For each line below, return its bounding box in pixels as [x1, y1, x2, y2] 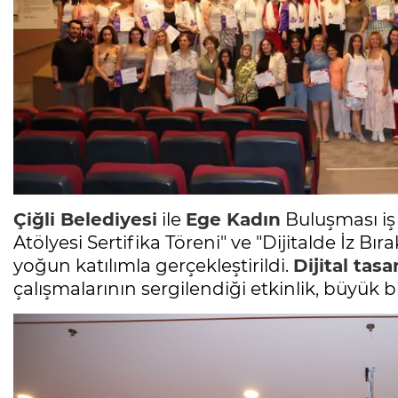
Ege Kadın [186, 209, 281, 231]
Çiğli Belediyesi [13, 209, 157, 231]
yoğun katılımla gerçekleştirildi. [13, 255, 293, 277]
